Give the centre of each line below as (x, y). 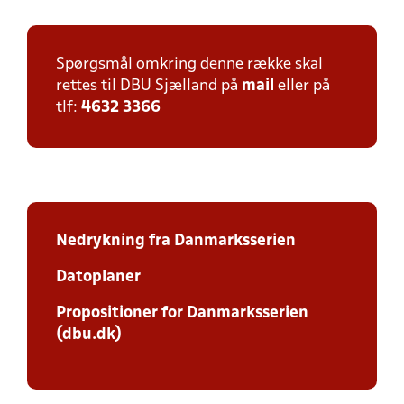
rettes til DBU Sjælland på (149, 86)
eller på (302, 86)
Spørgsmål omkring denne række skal (189, 64)
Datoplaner (98, 277)
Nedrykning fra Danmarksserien (176, 241)
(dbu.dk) (89, 335)
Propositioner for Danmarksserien (182, 313)
